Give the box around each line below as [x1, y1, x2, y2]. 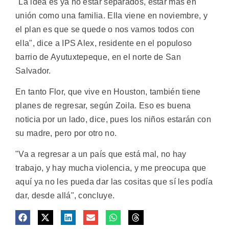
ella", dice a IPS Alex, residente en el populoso [15, 38, 192, 48]
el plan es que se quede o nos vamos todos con [15, 25, 195, 34]
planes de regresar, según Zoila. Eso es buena [15, 101, 191, 110]
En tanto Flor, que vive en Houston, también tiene [15, 87, 201, 96]
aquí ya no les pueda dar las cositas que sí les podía [15, 177, 213, 187]
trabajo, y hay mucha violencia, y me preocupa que [15, 164, 207, 173]
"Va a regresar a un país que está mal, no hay [15, 150, 187, 159]
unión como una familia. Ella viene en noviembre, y [15, 11, 208, 20]
